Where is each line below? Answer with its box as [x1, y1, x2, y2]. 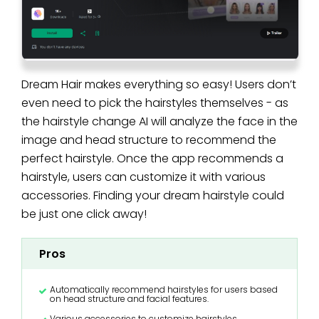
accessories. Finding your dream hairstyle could [21, 187, 284, 204]
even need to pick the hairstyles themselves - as [21, 95, 288, 112]
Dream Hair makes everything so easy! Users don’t [21, 76, 296, 93]
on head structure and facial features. [50, 293, 209, 305]
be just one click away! [21, 206, 147, 223]
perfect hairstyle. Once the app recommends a [21, 150, 283, 167]
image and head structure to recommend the [21, 132, 276, 149]
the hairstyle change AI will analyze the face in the [21, 113, 298, 130]
